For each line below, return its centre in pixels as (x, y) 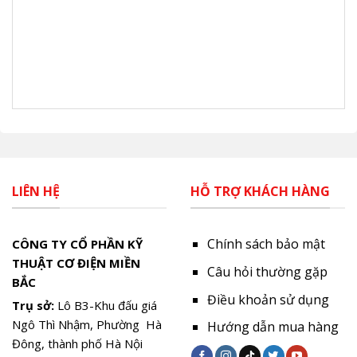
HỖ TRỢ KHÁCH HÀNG (260, 191)
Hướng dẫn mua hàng (273, 327)
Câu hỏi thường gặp (267, 272)
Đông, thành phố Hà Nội (77, 344)
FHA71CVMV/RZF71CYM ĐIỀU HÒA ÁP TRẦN (169, 38)
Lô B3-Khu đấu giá (106, 306)
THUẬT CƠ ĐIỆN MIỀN (76, 263)
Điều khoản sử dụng (268, 299)
